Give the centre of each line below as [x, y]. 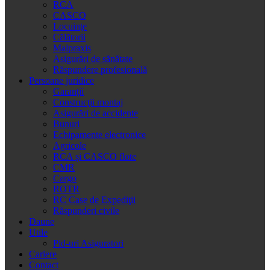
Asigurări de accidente [96, 113]
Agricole [70, 145]
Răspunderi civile [86, 210]
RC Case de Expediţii [94, 199]
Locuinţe [70, 26]
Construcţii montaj [88, 102]
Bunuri [66, 124]
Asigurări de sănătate [93, 58]
